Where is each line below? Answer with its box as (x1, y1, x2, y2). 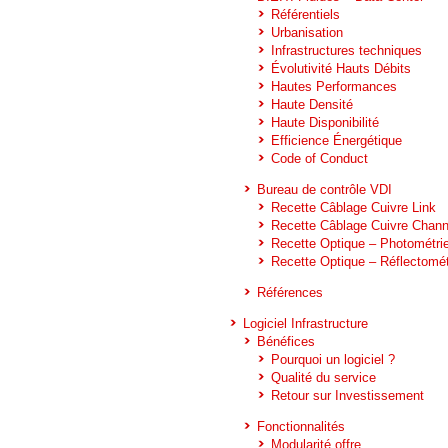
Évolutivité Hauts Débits (271, 61, 411, 76)
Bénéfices (257, 334, 315, 349)
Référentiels (271, 7, 340, 22)
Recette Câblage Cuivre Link (271, 200, 436, 215)
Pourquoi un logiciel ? (271, 352, 395, 367)
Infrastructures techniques (271, 43, 422, 58)
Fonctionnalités (257, 419, 345, 434)
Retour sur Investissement (271, 388, 424, 403)
